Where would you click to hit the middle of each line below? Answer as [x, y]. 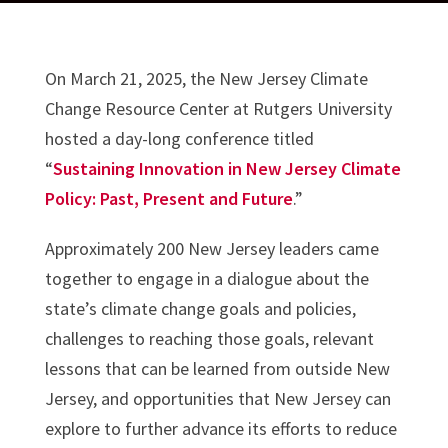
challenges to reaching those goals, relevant [209, 338]
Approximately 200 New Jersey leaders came [211, 248]
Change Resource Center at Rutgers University [218, 108]
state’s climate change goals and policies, [200, 308]
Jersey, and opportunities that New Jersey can [217, 398]
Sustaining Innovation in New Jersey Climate [226, 168]
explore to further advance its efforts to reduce [220, 428]
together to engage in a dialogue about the [206, 278]
